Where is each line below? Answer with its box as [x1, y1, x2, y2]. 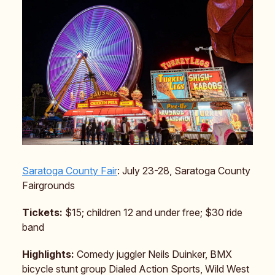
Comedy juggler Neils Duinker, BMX [77, 247, 232, 260]
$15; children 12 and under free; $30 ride [65, 206, 242, 219]
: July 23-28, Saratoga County [117, 164, 250, 177]
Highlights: [22, 247, 77, 260]
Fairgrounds [22, 179, 75, 192]
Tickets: [22, 206, 65, 219]
